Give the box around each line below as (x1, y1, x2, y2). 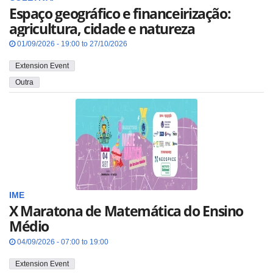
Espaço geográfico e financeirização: (9, 3, 231, 23)
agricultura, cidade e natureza (9, 18, 195, 38)
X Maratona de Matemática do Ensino (9, 201, 244, 221)
